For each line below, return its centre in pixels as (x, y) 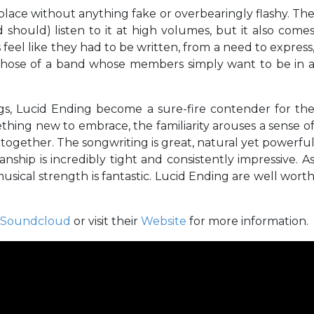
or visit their (106, 221)
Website (164, 221)
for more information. (247, 221)
